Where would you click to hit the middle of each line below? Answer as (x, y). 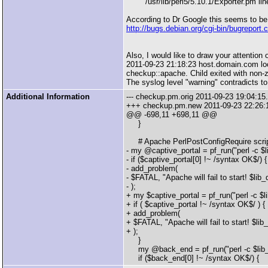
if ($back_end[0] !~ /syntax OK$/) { (193, 258)
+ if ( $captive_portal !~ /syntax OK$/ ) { (196, 204)
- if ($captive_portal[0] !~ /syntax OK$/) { (197, 159)
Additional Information (48, 97)
